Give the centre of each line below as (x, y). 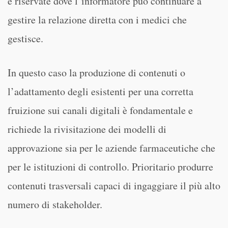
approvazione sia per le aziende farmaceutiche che (111, 148)
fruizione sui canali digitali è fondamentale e (100, 110)
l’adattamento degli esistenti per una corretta (101, 91)
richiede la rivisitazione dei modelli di (87, 129)
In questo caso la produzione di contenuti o (96, 73)
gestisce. (25, 38)
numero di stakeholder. (55, 204)
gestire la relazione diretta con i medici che (97, 20)
